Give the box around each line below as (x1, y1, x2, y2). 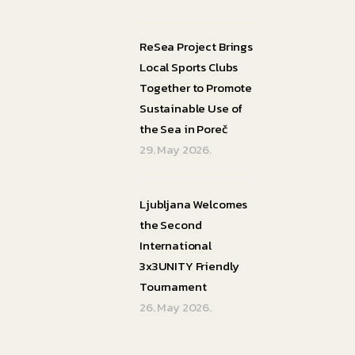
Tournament (139, 277, 207, 296)
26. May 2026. (139, 298, 212, 316)
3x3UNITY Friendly (139, 257, 239, 275)
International (139, 236, 212, 254)
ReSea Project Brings (139, 37, 253, 55)
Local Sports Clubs (139, 58, 239, 76)
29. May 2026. (139, 140, 212, 158)
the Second (139, 216, 202, 234)
